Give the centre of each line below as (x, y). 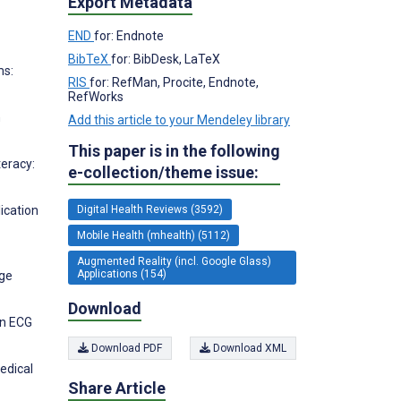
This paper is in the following (174, 150)
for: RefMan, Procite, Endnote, (174, 82)
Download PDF (125, 348)
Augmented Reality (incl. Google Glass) (174, 261)
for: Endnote (129, 35)
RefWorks (96, 96)
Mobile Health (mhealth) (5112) (154, 235)
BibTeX (90, 59)
